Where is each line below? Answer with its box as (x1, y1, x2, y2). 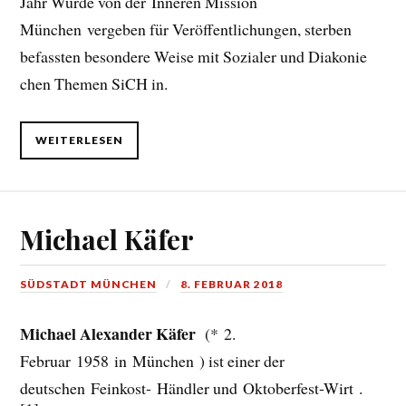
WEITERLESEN (35, 132, 124, 147)
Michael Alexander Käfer (20, 322, 200, 346)
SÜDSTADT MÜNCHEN (20, 277, 158, 292)
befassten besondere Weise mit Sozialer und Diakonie (20, 45, 368, 68)
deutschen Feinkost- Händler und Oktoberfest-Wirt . (20, 377, 369, 400)
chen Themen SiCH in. (20, 72, 169, 95)
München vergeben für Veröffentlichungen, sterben (20, 18, 353, 41)
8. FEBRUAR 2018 (180, 277, 284, 292)
